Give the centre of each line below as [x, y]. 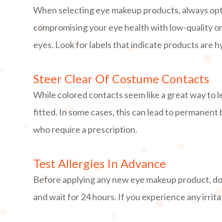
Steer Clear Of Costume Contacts [121, 79]
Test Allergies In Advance [100, 164]
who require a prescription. [85, 130]
